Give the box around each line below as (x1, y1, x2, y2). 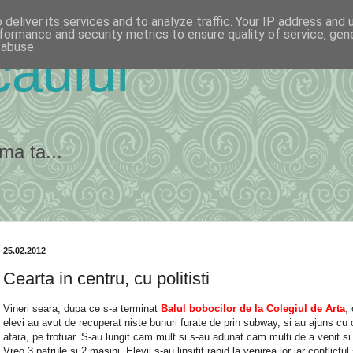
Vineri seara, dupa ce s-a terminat (3, 302, 158, 314)
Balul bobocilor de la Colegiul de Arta (158, 302, 345, 314)
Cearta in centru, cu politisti (3, 268, 210, 288)
